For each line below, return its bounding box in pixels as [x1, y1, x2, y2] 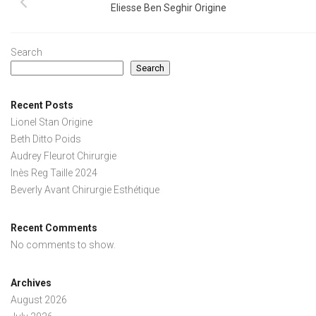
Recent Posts [11, 99, 73, 111]
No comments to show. [11, 238, 116, 250]
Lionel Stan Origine [11, 116, 92, 128]
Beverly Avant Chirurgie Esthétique [11, 183, 159, 195]
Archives [11, 276, 51, 288]
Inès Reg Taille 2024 [11, 166, 97, 178]
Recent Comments [11, 221, 97, 233]
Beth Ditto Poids [11, 133, 81, 145]
